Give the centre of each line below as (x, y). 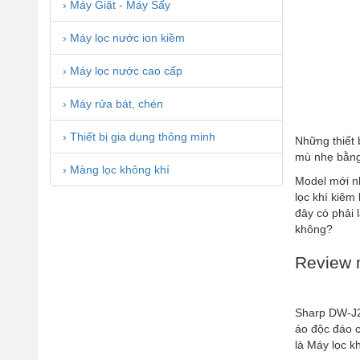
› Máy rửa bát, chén (113, 104)
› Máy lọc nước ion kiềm (124, 38)
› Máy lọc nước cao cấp (123, 71)
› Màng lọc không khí (116, 170)
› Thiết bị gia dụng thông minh (139, 137)
